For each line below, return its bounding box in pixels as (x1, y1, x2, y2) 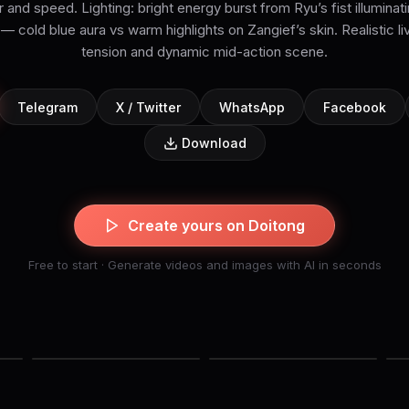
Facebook (323, 99, 386, 115)
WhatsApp (219, 99, 285, 115)
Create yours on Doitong (128, 216, 305, 235)
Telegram (17, 99, 78, 115)
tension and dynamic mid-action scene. (81, 43, 328, 60)
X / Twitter (116, 99, 181, 115)
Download (181, 135, 246, 151)
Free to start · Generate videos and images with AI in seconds (27, 257, 382, 272)
